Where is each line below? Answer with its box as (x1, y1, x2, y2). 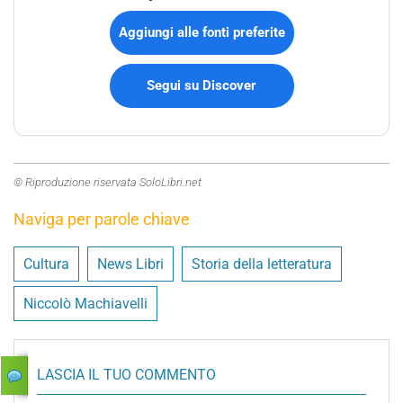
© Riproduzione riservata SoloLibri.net (13, 175, 201, 189)
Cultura (23, 255, 69, 273)
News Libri (97, 255, 164, 273)
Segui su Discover (147, 76, 256, 94)
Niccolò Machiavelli (23, 294, 148, 312)
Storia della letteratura (192, 255, 332, 273)
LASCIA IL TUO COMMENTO (37, 365, 216, 383)
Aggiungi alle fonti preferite (118, 23, 285, 40)
